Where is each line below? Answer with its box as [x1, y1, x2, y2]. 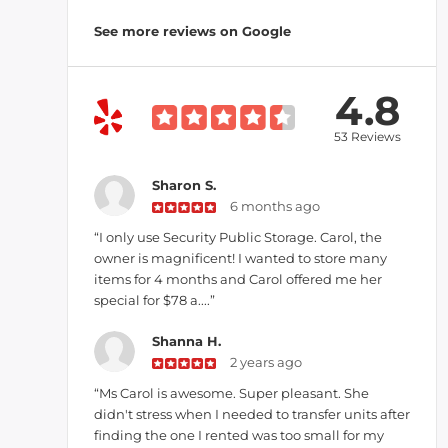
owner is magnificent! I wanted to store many [94, 250, 387, 266]
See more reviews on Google [94, 23, 291, 39]
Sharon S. [151, 177, 216, 193]
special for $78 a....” [94, 292, 215, 308]
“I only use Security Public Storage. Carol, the [94, 229, 382, 245]
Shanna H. [151, 333, 221, 349]
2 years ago [230, 354, 303, 370]
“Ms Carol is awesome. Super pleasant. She [94, 385, 369, 401]
